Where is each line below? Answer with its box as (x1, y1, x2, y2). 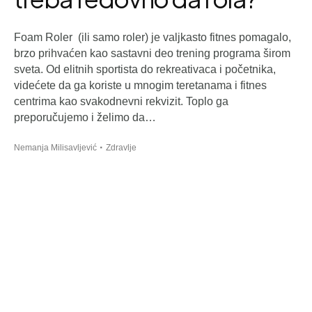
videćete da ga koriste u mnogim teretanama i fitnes (14, 79, 267, 92)
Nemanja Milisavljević (14, 143, 97, 153)
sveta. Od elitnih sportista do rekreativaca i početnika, (14, 63, 276, 76)
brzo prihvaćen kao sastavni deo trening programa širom (14, 47, 290, 60)
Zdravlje (106, 143, 136, 153)
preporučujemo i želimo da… (14, 111, 156, 124)
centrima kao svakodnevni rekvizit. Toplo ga (14, 95, 228, 108)
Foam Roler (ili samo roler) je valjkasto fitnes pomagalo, (14, 31, 291, 44)
